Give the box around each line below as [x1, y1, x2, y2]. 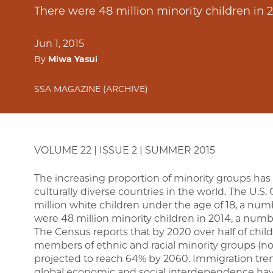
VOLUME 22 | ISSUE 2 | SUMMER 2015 [34, 144, 215, 157]
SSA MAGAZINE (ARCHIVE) [34, 83, 148, 95]
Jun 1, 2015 [34, 38, 84, 50]
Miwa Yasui [48, 54, 97, 65]
